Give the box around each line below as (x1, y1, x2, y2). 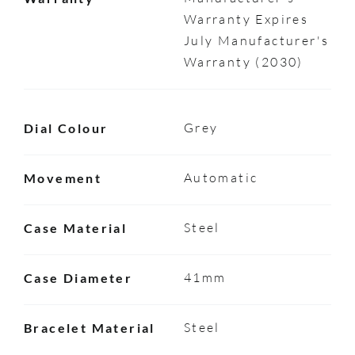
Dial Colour (23, 120, 109, 136)
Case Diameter (23, 269, 133, 285)
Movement (23, 170, 102, 185)
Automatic (183, 169, 258, 185)
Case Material (23, 219, 128, 235)
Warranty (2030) (183, 53, 303, 70)
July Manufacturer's (183, 32, 330, 48)
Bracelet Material (23, 319, 155, 335)
